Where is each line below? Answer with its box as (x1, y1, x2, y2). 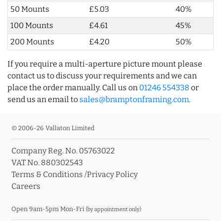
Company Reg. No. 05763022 (11, 146, 115, 156)
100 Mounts (10, 21, 53, 31)
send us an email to (7, 95, 79, 105)
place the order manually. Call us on (7, 83, 139, 93)
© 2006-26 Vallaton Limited (11, 124, 95, 132)
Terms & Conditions (11, 170, 83, 180)
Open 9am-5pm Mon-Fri (11, 205, 86, 213)
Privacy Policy (87, 170, 138, 180)
